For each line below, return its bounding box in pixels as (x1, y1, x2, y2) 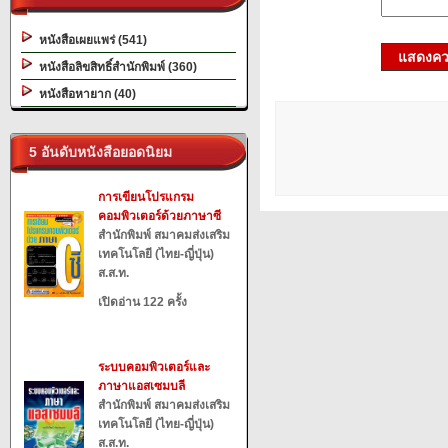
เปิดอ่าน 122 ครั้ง (98, 295, 187, 309)
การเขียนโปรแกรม (98, 190, 194, 204)
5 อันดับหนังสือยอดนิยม (21, 144, 172, 160)
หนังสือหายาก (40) (33, 87, 136, 101)
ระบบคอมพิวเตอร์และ (98, 360, 210, 374)
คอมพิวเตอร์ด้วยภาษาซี (98, 209, 221, 223)
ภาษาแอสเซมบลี (98, 379, 185, 393)
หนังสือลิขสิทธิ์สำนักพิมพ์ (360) (33, 60, 197, 74)
